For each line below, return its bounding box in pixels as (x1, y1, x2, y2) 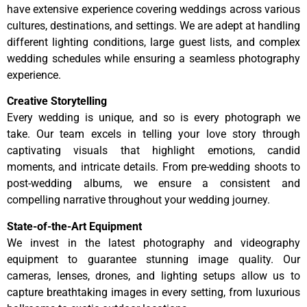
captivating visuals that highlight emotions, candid (7, 144, 300, 158)
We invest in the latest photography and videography (7, 236, 300, 249)
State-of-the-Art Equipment (7, 219, 142, 233)
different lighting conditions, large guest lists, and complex (7, 35, 300, 49)
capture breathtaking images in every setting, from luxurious (7, 285, 300, 299)
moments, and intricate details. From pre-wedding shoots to (7, 160, 300, 174)
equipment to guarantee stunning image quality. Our (7, 252, 300, 266)
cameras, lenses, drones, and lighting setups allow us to (7, 269, 300, 282)
